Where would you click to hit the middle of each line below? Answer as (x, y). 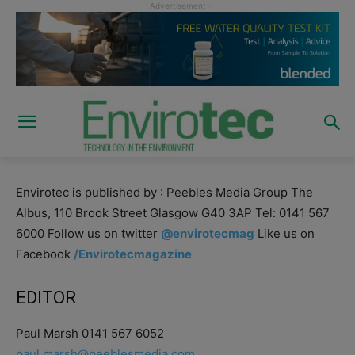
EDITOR (46, 297)
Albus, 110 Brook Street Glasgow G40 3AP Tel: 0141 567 (173, 212)
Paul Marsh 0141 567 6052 (90, 333)
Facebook (45, 254)
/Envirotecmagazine (133, 254)
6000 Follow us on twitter (88, 233)
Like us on (284, 233)
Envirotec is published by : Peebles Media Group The (164, 192)
